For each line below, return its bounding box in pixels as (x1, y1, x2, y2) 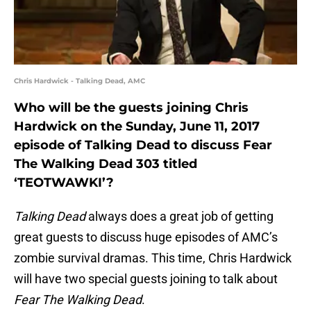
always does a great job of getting (85, 209, 274, 224)
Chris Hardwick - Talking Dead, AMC (14, 76, 145, 86)
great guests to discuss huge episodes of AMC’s (14, 230, 278, 245)
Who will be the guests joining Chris (14, 100, 249, 116)
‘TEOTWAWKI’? (14, 175, 114, 191)
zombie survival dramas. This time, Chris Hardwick (14, 251, 292, 266)
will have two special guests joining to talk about (14, 271, 278, 287)
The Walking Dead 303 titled (14, 156, 197, 172)
